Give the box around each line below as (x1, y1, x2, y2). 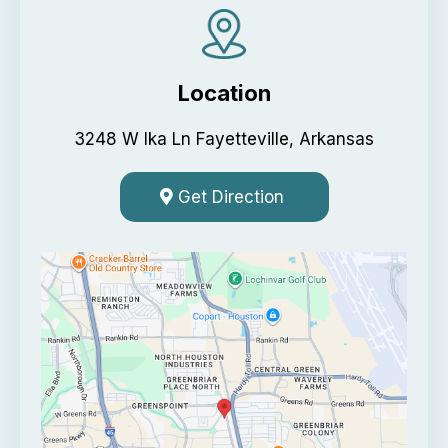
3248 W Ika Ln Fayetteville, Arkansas (74, 128, 374, 149)
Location (177, 79, 271, 106)
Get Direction (177, 186, 284, 207)
